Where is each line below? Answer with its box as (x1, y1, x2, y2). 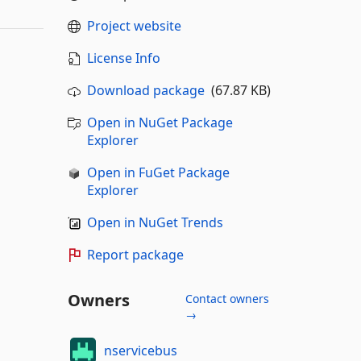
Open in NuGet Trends (86, 214, 223, 231)
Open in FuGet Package (86, 164, 230, 181)
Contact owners (185, 291, 269, 306)
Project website (86, 17, 181, 35)
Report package (86, 246, 184, 263)
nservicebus (104, 341, 177, 359)
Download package (86, 81, 205, 99)
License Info (86, 49, 160, 67)
